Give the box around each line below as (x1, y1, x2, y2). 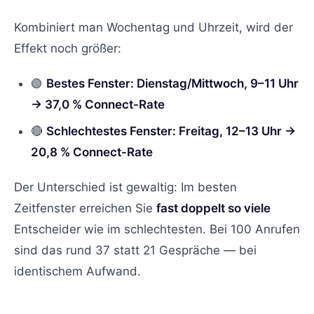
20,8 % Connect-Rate (31, 144, 153, 159)
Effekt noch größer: (14, 41, 121, 55)
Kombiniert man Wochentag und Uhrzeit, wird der (14, 20, 293, 34)
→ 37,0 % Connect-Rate (31, 97, 165, 111)
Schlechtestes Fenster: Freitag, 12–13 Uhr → (46, 123, 296, 138)
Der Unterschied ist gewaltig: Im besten (14, 179, 237, 194)
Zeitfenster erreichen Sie (14, 200, 156, 215)
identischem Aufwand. (14, 264, 141, 278)
